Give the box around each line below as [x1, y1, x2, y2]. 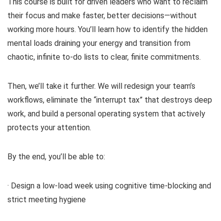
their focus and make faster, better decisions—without [7, 11, 197, 21]
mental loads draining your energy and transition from [7, 38, 190, 48]
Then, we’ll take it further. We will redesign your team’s [7, 81, 195, 91]
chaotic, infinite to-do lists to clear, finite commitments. [7, 52, 201, 62]
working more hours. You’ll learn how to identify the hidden [7, 25, 208, 35]
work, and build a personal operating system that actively [7, 109, 205, 119]
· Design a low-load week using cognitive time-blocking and [7, 181, 211, 191]
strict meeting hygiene [7, 195, 86, 205]
